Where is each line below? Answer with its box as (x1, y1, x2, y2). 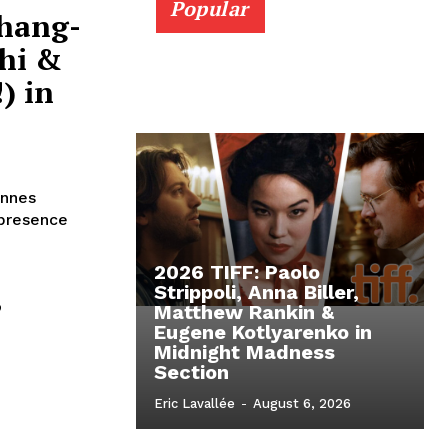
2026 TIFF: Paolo (154, 260, 320, 285)
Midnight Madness (154, 340, 335, 365)
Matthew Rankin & (154, 300, 334, 325)
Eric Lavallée (154, 396, 235, 412)
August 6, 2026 (253, 396, 351, 412)
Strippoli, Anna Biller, (154, 280, 359, 305)
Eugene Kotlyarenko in (154, 320, 372, 345)
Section (154, 360, 229, 385)
